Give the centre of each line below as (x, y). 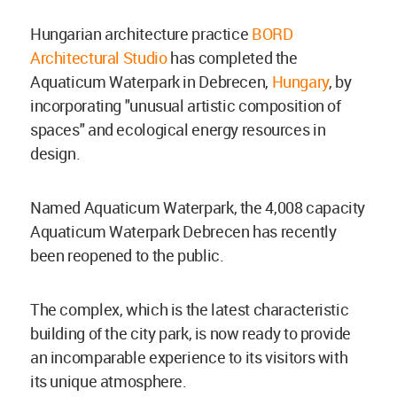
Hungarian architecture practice (141, 34)
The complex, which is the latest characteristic (190, 310)
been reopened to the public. (129, 256)
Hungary (300, 82)
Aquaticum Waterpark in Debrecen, (151, 82)
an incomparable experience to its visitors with (189, 358)
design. (55, 154)
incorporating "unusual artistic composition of (186, 106)
